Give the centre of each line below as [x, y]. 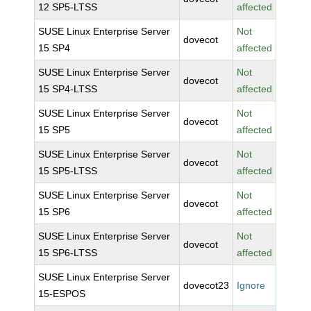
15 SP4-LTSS [68, 89]
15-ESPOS [62, 294]
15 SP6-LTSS [68, 253]
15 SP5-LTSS [68, 171]
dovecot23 [207, 285]
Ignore [251, 285]
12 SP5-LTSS [68, 7]
